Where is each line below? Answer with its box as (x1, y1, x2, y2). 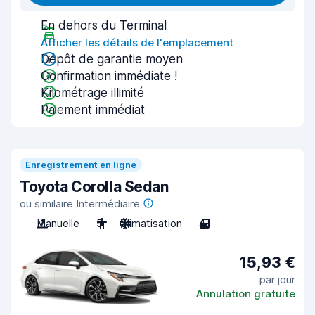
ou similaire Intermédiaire (20, 197, 140, 210)
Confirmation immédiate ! (41, 69, 177, 83)
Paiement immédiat (41, 103, 145, 117)
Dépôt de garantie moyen (41, 52, 183, 66)
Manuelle (37, 217, 79, 230)
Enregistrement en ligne (25, 159, 136, 170)
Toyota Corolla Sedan (20, 178, 169, 195)
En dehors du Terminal (41, 18, 167, 32)
